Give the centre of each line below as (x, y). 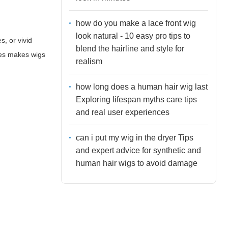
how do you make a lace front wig (136, 23)
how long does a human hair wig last (141, 87)
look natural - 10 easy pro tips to (133, 36)
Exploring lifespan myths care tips (136, 99)
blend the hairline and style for (130, 48)
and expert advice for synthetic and (138, 150)
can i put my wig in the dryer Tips (134, 137)
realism (89, 61)
